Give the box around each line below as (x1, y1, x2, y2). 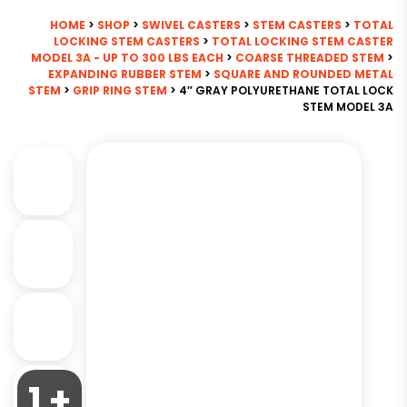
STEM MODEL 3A (303, 99, 393, 114)
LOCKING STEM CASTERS (54, 34, 200, 49)
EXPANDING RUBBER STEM (48, 66, 202, 82)
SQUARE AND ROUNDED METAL (213, 66, 393, 82)
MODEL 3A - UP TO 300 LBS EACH (31, 50, 223, 65)
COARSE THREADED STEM (235, 50, 384, 65)
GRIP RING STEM (73, 83, 167, 98)
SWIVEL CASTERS (142, 17, 241, 33)
